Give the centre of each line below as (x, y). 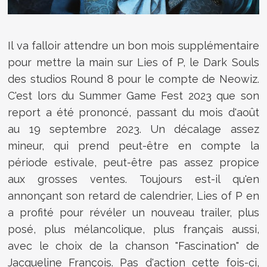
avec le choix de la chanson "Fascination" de (133, 246)
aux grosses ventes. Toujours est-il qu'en (133, 179)
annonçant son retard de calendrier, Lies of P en (133, 195)
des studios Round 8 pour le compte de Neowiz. (133, 79)
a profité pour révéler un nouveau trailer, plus (133, 212)
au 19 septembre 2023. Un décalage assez (133, 129)
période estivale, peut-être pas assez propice (133, 162)
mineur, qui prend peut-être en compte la (133, 145)
